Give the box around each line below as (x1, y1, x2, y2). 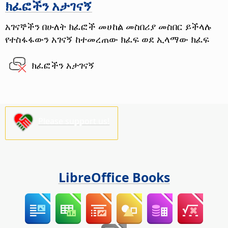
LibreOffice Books (58, 168, 170, 186)
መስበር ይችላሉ (156, 20, 212, 33)
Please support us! (38, 116, 110, 127)
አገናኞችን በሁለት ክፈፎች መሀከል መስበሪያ (5, 20, 156, 33)
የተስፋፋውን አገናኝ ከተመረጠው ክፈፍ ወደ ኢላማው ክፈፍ (5, 33, 209, 46)
